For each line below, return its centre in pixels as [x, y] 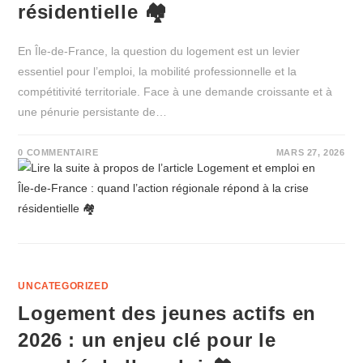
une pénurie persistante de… [93, 112]
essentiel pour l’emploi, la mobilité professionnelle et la [158, 71]
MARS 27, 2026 [310, 152]
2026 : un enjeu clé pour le [147, 340]
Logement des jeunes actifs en [167, 313]
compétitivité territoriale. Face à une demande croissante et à [175, 92]
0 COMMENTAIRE [58, 152]
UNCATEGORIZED [64, 286]
